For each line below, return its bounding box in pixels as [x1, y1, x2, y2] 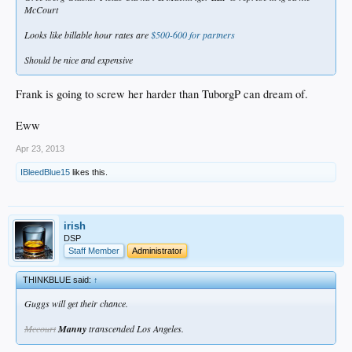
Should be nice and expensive [24, 53, 133, 66]
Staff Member [68, 246, 119, 256]
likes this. [70, 167, 108, 178]
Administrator [132, 246, 182, 256]
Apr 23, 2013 [16, 144, 64, 154]
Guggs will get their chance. [24, 297, 128, 310]
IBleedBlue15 [20, 167, 70, 178]
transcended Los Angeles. [86, 322, 184, 335]
